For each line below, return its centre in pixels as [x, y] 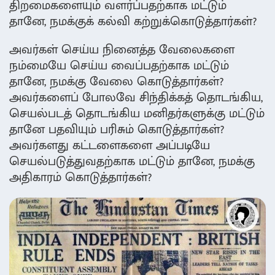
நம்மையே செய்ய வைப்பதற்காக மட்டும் [119, 66]
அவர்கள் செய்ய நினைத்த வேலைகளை [122, 50]
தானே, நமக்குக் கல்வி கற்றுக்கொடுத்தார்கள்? [133, 22]
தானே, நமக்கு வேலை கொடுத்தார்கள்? [116, 82]
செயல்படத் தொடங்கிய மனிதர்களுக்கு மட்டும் [137, 114]
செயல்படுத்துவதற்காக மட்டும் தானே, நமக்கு [132, 162]
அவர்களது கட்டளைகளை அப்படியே [110, 146]
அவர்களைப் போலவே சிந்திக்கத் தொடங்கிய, [136, 98]
